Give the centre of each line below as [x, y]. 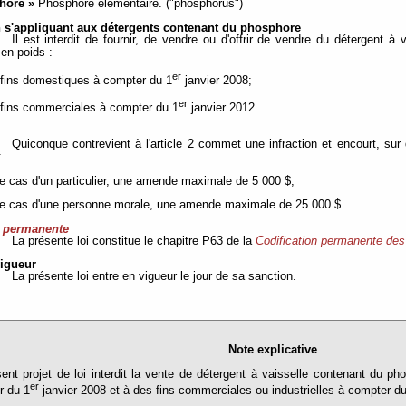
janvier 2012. [223, 108]
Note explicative [273, 350]
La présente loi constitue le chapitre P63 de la [133, 241]
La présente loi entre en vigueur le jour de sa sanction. [154, 277]
